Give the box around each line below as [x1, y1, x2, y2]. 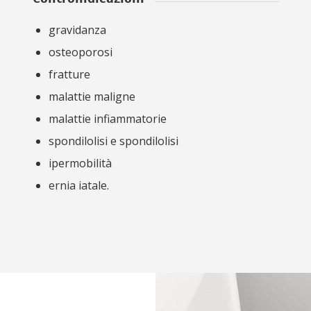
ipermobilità [49, 155, 112, 171]
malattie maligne [49, 89, 135, 105]
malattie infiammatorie [49, 111, 167, 127]
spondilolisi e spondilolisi [49, 133, 178, 149]
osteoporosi [49, 44, 112, 60]
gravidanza [49, 22, 106, 38]
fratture [49, 67, 90, 83]
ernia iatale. [49, 178, 109, 194]
